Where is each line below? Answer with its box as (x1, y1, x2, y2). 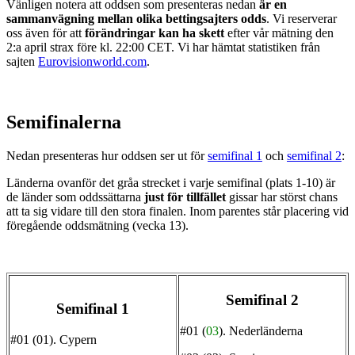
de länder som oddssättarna (6, 190, 144, 204)
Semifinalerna (6, 112, 121, 133)
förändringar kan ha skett (85, 26, 224, 40)
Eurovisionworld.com (38, 55, 147, 69)
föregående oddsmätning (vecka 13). (6, 219, 189, 233)
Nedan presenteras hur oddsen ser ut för (6, 149, 208, 163)
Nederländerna (229, 323, 303, 338)
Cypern (59, 332, 97, 346)
